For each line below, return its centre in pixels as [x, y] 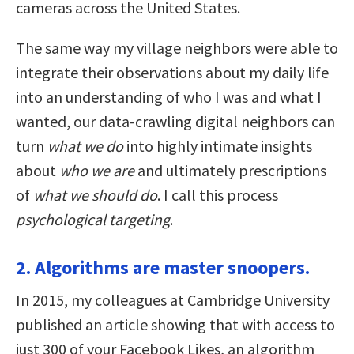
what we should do [95, 194]
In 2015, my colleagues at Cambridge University [173, 299]
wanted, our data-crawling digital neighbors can [175, 121]
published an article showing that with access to [175, 324]
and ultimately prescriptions [230, 170]
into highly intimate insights [218, 145]
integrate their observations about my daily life [172, 72]
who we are [97, 170]
